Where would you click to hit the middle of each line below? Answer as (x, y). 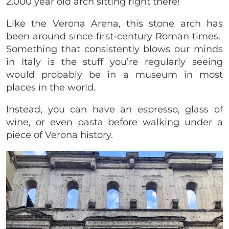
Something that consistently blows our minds (114, 49)
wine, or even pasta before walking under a (114, 122)
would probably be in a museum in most (114, 75)
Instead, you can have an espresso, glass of (114, 110)
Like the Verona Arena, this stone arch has (114, 24)
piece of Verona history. (61, 135)
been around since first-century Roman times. (114, 37)
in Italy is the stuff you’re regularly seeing (114, 62)
